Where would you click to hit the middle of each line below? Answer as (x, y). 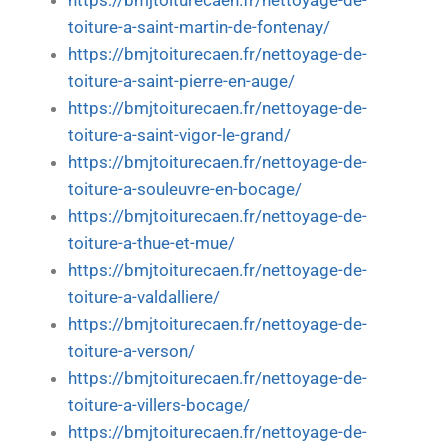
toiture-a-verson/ (131, 351)
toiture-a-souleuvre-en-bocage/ (185, 189)
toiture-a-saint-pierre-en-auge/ (181, 81)
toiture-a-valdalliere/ (144, 297)
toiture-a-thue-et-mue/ (151, 243)
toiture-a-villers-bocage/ (159, 405)
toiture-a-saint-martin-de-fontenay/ (199, 27)
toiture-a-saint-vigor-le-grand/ (179, 135)
